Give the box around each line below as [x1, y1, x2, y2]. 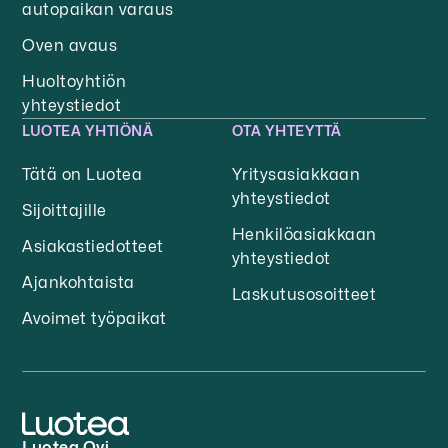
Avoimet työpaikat [22, 309, 167, 329]
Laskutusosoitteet [232, 285, 377, 305]
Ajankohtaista [22, 273, 135, 293]
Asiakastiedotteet [22, 237, 164, 257]
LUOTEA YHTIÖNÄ [22, 122, 154, 140]
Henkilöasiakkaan [232, 225, 377, 245]
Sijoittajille [22, 201, 107, 221]
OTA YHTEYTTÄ [232, 122, 342, 140]
